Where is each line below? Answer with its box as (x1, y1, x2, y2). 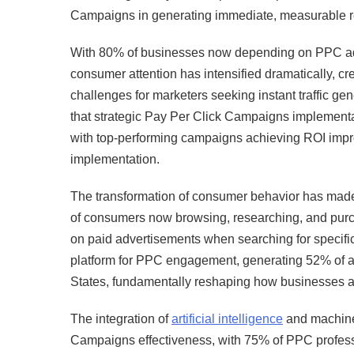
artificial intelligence (171, 312, 283, 326)
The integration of (70, 312, 171, 326)
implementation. (70, 153, 160, 167)
